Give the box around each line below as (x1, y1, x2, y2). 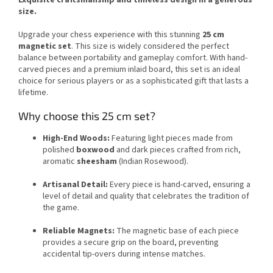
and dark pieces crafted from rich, (115, 143, 241, 156)
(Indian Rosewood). (117, 155, 188, 168)
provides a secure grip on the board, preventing (43, 236, 219, 249)
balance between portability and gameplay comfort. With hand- (18, 51, 247, 64)
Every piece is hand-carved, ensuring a (108, 178, 250, 191)
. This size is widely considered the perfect (71, 40, 229, 52)
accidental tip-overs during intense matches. (43, 247, 205, 260)
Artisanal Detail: (43, 178, 108, 191)
